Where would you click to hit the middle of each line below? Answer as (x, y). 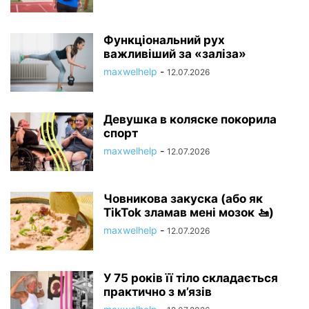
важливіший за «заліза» (175, 54)
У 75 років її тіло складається (191, 278)
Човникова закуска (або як (183, 199)
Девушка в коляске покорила (190, 119)
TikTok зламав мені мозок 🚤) (189, 212)
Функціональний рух (164, 40)
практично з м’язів (158, 292)
